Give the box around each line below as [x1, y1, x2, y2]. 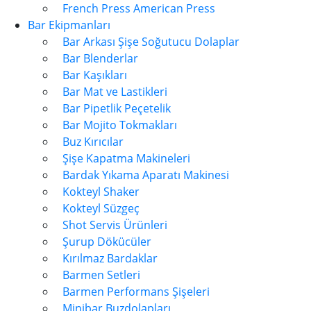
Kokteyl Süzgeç [62, 201, 140, 216]
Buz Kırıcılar [62, 134, 124, 149]
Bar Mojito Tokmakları [62, 117, 177, 133]
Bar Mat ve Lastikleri [62, 84, 167, 99]
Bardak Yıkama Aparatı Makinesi [62, 167, 229, 183]
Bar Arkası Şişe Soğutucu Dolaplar [62, 34, 239, 49]
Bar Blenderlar [62, 51, 138, 66]
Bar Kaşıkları [62, 67, 127, 83]
